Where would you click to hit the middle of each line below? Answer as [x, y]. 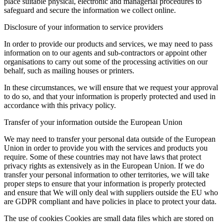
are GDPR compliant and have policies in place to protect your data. [110, 201]
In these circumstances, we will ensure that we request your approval [111, 87]
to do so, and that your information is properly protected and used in [110, 96]
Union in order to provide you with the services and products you [106, 148]
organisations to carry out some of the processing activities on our [106, 62]
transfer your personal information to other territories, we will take [107, 175]
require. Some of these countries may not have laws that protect [103, 157]
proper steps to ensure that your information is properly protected [105, 184]
